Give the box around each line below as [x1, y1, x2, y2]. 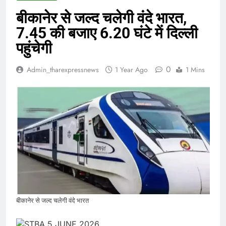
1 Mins [186, 64, 205, 75]
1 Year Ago [115, 64, 148, 75]
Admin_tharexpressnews [27, 64, 99, 75]
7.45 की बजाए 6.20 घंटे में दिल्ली [16, 24, 198, 42]
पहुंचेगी [16, 39, 52, 57]
